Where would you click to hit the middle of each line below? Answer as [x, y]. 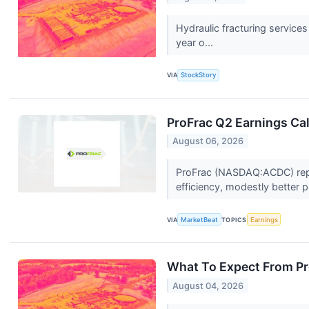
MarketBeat [200, 219]
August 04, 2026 [208, 286]
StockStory [199, 75]
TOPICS [234, 219]
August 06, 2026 [208, 141]
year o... [196, 42]
